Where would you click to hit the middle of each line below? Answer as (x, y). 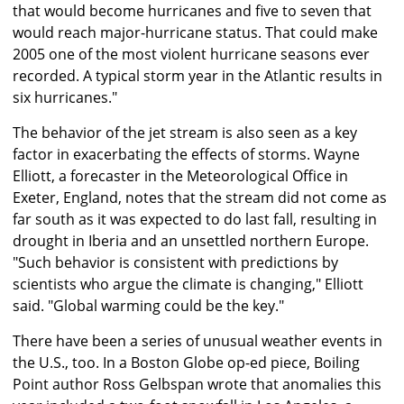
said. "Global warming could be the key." (148, 306)
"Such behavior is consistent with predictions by (175, 263)
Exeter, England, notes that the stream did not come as (200, 198)
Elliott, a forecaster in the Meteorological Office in (180, 176)
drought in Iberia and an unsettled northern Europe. (191, 241)
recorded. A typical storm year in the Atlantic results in (197, 76)
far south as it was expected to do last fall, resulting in (195, 220)
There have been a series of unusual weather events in (197, 341)
